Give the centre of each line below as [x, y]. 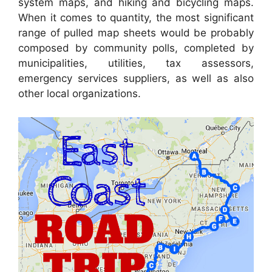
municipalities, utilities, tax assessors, [136, 63]
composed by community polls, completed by [136, 48]
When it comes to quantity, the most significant [136, 18]
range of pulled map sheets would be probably [136, 33]
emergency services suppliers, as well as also [136, 79]
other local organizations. [80, 94]
